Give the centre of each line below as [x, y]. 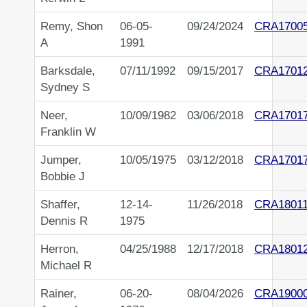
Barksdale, [68, 71]
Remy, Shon [72, 26]
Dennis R [64, 221]
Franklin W [68, 132]
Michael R [66, 266]
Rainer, [59, 294]
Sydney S [65, 87]
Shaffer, [60, 205]
